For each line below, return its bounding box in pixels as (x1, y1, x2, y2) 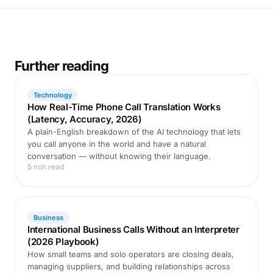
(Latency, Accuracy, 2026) (27, 113, 142, 125)
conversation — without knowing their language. (27, 151, 211, 161)
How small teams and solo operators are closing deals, (27, 249, 234, 259)
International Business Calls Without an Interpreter (27, 224, 239, 235)
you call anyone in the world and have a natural (27, 139, 206, 149)
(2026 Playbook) (27, 236, 99, 247)
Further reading (15, 58, 108, 74)
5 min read (27, 162, 64, 171)
